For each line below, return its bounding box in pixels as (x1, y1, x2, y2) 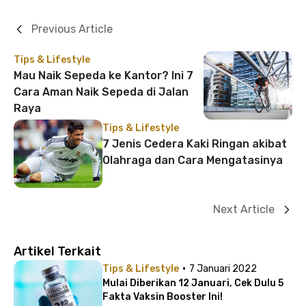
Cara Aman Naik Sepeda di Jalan (14, 85, 189, 98)
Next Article (213, 203, 275, 216)
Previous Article (31, 23, 113, 36)
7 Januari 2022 (189, 263, 257, 275)
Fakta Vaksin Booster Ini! (102, 291, 223, 303)
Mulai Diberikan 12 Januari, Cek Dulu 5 (102, 277, 283, 289)
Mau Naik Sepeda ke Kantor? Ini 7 (14, 69, 193, 82)
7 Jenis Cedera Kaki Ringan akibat (102, 137, 287, 150)
